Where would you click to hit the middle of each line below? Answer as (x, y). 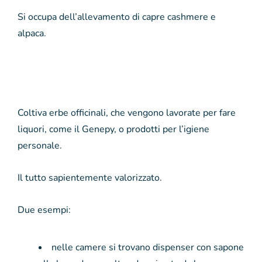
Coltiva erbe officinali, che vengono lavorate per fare (127, 113)
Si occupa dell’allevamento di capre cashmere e (117, 17)
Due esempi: (44, 210)
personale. (40, 145)
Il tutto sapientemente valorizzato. (90, 177)
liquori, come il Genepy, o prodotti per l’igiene (113, 129)
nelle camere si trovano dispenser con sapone (148, 247)
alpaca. (32, 33)
